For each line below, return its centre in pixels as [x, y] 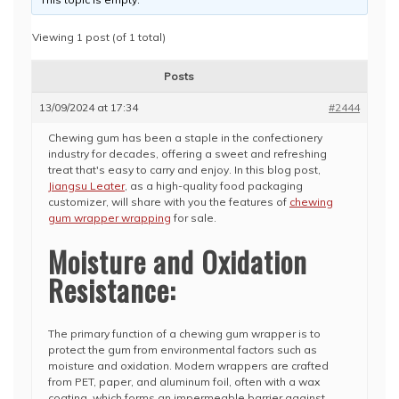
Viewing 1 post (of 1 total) [99, 37]
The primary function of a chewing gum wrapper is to [184, 334]
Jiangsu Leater [86, 186]
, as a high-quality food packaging [214, 186]
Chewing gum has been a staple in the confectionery [185, 138]
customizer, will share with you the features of [169, 202]
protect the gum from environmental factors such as [183, 350]
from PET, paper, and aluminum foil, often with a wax [184, 382]
